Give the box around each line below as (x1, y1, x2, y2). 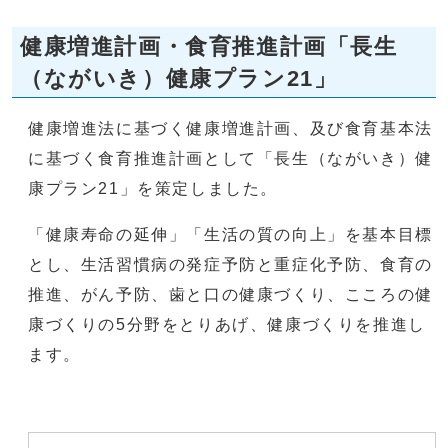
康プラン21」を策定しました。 (28, 180, 278, 197)
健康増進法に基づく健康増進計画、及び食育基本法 (28, 120, 433, 137)
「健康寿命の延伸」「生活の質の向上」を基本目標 (28, 226, 433, 243)
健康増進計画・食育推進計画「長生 (20, 34, 398, 59)
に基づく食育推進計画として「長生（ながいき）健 (28, 150, 433, 167)
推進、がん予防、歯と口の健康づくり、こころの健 (28, 286, 433, 303)
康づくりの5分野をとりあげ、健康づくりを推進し (28, 316, 426, 333)
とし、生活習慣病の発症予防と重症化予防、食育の (28, 256, 433, 273)
